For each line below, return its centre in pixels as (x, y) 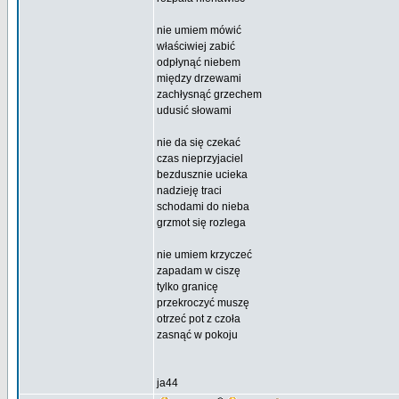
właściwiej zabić (196, 46)
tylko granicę (187, 287)
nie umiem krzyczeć (204, 255)
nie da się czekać (199, 142)
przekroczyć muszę (203, 303)
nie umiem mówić (199, 30)
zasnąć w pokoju (197, 335)
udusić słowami (194, 110)
